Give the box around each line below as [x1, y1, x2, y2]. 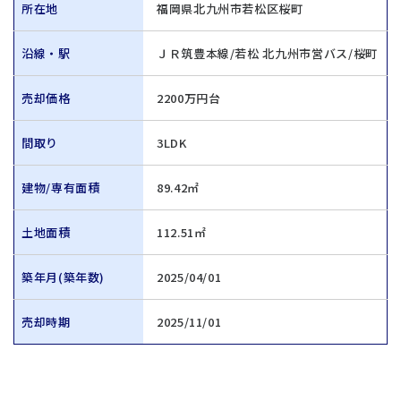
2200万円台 [157, 90, 221, 107]
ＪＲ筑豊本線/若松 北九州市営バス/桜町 [157, 45, 378, 62]
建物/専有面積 [21, 179, 100, 196]
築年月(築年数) [21, 269, 106, 286]
